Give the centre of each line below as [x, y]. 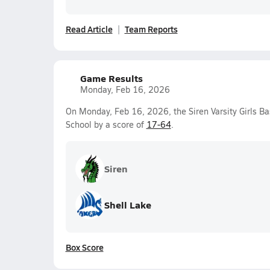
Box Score [84, 247]
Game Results [111, 78]
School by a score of [106, 124]
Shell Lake [127, 205]
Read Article [89, 29]
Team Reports [151, 29]
